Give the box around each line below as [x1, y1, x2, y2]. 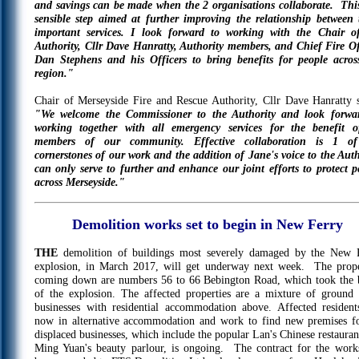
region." [34, 67, 74, 79]
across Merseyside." [34, 175, 125, 188]
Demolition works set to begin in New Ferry [72, 216, 344, 232]
